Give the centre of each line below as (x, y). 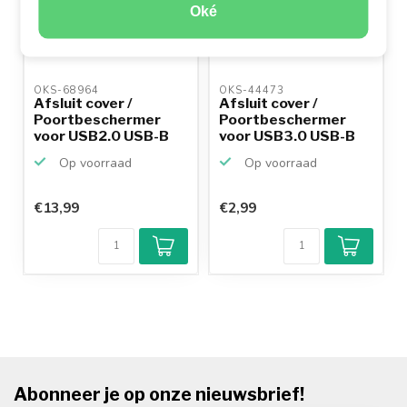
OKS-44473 (253, 90)
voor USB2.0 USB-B (101, 136)
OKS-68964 (68, 90)
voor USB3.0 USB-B (287, 136)
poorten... (253, 152)
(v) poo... (63, 152)
